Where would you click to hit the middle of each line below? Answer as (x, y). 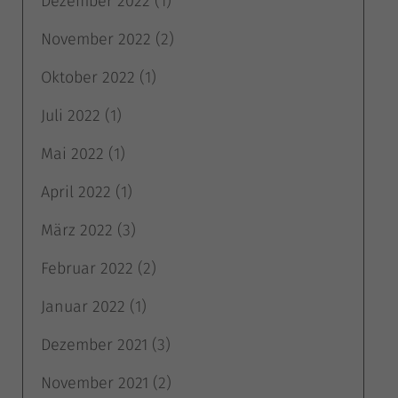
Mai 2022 (72, 153)
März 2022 (77, 230)
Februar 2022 (87, 268)
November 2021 (95, 382)
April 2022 (76, 191)
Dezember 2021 (94, 344)
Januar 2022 (83, 306)
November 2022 (96, 39)
